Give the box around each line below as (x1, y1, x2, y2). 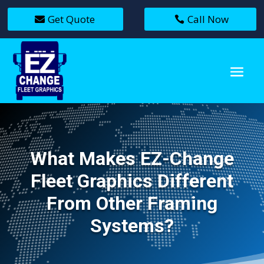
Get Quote (47, 12, 95, 26)
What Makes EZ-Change (29, 147, 234, 170)
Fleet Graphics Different (30, 169, 233, 192)
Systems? (90, 214, 174, 237)
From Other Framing (46, 192, 217, 214)
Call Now (187, 12, 229, 26)
